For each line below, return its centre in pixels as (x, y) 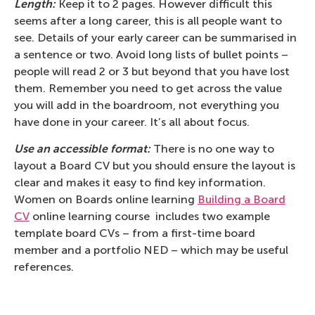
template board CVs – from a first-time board (135, 233)
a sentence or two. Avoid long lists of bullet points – (151, 54)
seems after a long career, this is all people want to (148, 20)
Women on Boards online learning (106, 200)
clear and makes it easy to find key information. (140, 183)
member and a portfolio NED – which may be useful (151, 250)
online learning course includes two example (150, 217)
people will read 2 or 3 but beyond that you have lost (152, 71)
